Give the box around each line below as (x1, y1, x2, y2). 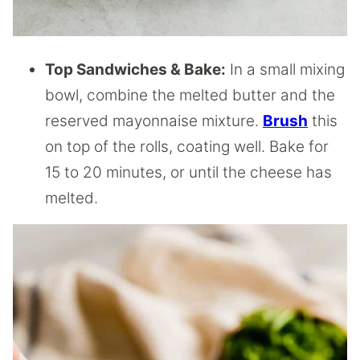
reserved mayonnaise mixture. (45, 111, 263, 130)
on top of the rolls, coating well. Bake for (45, 137, 329, 156)
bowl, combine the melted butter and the (45, 85, 335, 104)
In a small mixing (226, 59, 345, 79)
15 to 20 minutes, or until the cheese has (45, 162, 332, 182)
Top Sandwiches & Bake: (45, 59, 226, 79)
